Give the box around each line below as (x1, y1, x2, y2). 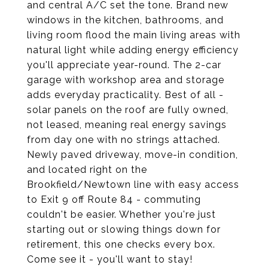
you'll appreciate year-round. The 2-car (27, 59, 221, 71)
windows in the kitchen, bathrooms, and (27, 14, 224, 26)
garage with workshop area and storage (27, 74, 224, 86)
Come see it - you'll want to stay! (27, 254, 193, 265)
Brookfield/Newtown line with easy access (27, 179, 239, 190)
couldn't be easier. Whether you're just (27, 209, 216, 220)
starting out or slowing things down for (27, 224, 221, 235)
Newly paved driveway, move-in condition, (27, 149, 238, 160)
